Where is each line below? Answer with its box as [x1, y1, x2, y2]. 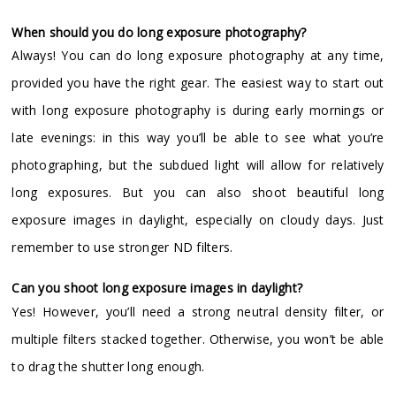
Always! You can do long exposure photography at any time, [11, 47, 385, 65]
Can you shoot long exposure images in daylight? [11, 279, 303, 297]
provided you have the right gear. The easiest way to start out [11, 74, 385, 92]
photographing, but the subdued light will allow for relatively [11, 156, 385, 174]
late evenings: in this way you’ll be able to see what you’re [11, 129, 385, 147]
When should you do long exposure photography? [11, 23, 307, 41]
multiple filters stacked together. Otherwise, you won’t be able [11, 330, 385, 347]
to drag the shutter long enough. [11, 357, 205, 375]
